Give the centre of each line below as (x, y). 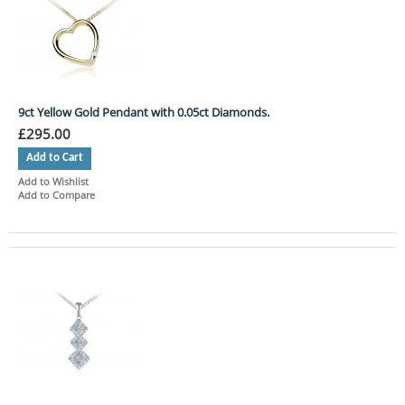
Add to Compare (57, 194)
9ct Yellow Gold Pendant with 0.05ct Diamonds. (144, 112)
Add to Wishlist (53, 181)
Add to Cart (55, 157)
